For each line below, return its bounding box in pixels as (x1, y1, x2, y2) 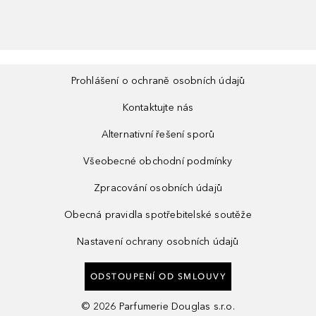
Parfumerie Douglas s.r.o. (119, 300, 235, 312)
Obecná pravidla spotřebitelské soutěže (64, 208, 252, 221)
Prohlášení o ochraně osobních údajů (71, 74, 245, 87)
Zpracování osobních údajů (94, 181, 222, 194)
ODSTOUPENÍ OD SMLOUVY (90, 271, 226, 281)
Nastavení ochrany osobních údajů (77, 235, 239, 248)
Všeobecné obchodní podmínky (83, 154, 233, 167)
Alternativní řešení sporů (101, 128, 215, 140)
